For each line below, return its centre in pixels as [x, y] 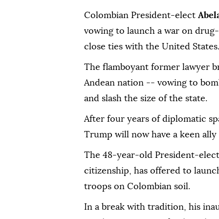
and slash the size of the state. [146, 99]
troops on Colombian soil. [137, 186]
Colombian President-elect [141, 15]
